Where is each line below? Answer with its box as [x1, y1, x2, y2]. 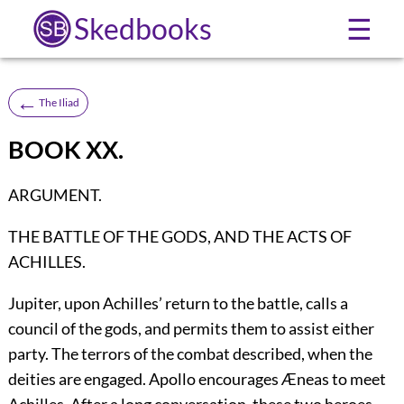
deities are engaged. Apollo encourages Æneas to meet [7, 369, 386, 390]
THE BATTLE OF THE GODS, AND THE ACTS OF [7, 226, 352, 247]
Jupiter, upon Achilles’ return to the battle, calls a [7, 293, 348, 314]
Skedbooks [73, 11, 212, 46]
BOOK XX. [7, 134, 124, 164]
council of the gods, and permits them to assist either [7, 318, 374, 339]
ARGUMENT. [7, 185, 102, 206]
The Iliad [38, 95, 79, 109]
